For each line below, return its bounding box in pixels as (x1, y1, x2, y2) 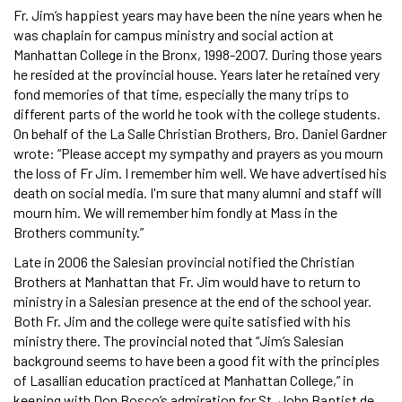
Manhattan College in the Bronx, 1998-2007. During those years (13, 46, 382, 64)
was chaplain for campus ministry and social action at (13, 26, 334, 44)
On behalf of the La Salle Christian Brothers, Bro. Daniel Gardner (13, 125, 387, 143)
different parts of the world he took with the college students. (13, 105, 380, 123)
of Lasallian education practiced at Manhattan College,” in (13, 371, 354, 389)
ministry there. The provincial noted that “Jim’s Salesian (13, 332, 344, 350)
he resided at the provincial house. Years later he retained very (13, 66, 380, 83)
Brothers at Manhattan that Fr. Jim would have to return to (13, 273, 361, 291)
